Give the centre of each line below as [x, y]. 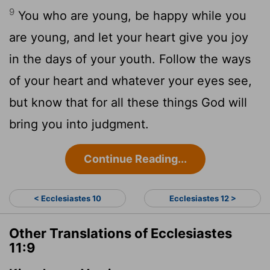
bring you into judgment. [79, 124]
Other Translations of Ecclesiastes [121, 233]
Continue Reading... [135, 159]
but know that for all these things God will [128, 102]
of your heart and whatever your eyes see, [130, 80]
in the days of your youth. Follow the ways [130, 59]
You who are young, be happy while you [130, 15]
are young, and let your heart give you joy [129, 37]
